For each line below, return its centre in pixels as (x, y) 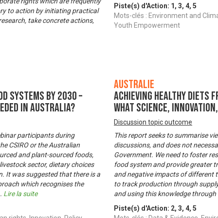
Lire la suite (20, 194)
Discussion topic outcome (153, 122)
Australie (134, 85)
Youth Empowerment (147, 26)
